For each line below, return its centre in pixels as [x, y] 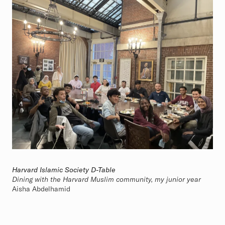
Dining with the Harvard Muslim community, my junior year [106, 180]
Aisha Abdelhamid [41, 189]
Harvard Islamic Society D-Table [64, 170]
